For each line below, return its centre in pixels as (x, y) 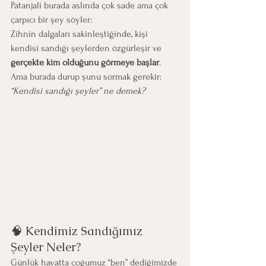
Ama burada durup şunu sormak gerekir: (86, 77)
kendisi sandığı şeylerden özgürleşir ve (87, 48)
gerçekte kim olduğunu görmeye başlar (85, 62)
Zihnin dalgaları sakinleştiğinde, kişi (80, 34)
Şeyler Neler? (46, 247)
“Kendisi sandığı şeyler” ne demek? (78, 91)
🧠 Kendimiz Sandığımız (78, 231)
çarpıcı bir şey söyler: (51, 20)
